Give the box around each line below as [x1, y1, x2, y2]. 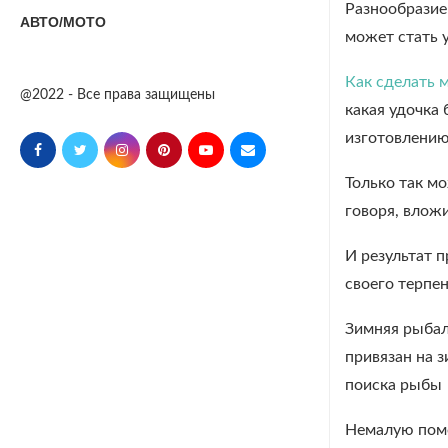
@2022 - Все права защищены [20, 88, 215, 102]
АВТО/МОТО [20, 14, 106, 30]
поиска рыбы [345, 377, 442, 393]
